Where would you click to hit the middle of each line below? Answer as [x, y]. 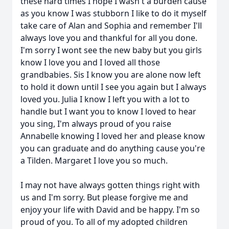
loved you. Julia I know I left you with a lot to [105, 99]
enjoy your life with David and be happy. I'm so [110, 210]
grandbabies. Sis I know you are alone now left [111, 75]
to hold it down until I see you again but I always [113, 87]
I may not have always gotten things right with [110, 185]
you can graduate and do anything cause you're [113, 148]
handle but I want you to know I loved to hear [108, 111]
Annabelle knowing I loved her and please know [113, 136]
